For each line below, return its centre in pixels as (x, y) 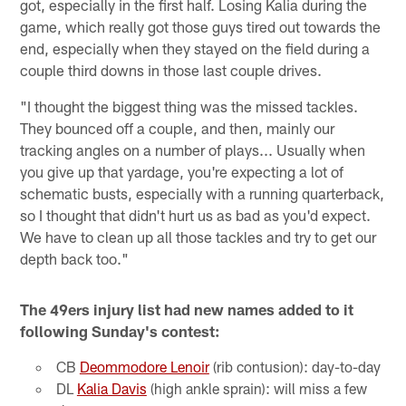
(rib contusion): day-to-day (295, 367)
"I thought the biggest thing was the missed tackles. (189, 106)
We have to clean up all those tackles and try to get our (198, 237)
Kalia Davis (111, 389)
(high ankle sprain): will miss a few (256, 389)
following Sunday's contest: (121, 331)
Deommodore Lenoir (144, 367)
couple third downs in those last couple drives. (171, 70)
